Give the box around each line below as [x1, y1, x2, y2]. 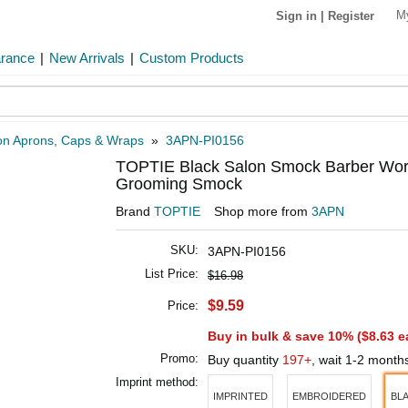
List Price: [145, 267, 199, 280]
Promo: [160, 352, 199, 365]
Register [328, 8, 374, 23]
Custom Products [139, 50, 244, 66]
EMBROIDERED [292, 390, 366, 402]
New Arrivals [49, 50, 125, 66]
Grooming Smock [116, 175, 242, 193]
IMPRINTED [213, 390, 268, 402]
